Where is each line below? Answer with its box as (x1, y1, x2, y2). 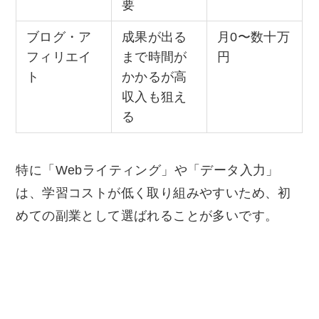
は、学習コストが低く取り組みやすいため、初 (16, 185, 291, 200)
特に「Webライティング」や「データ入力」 (16, 162, 279, 177)
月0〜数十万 (216, 30, 291, 45)
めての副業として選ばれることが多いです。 (16, 208, 278, 223)
